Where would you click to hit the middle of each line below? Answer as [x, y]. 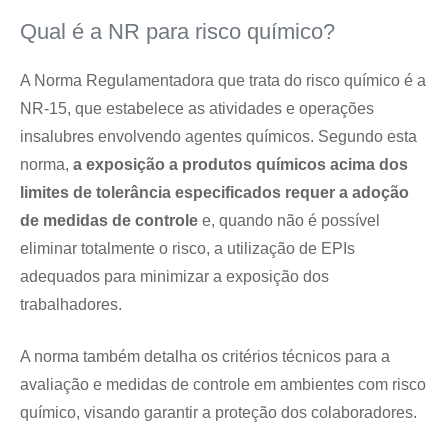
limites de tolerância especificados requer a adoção [214, 192]
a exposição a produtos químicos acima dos [240, 164]
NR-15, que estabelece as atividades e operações [197, 108]
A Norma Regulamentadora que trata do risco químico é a [223, 80]
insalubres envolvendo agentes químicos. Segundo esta [218, 136]
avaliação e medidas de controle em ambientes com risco [223, 384]
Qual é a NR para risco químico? [177, 31]
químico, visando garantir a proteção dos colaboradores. [218, 412]
